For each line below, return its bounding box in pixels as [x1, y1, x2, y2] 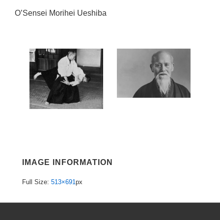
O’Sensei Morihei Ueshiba [15, 9, 107, 18]
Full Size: [22, 178, 51, 186]
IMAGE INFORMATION [22, 158, 113, 167]
